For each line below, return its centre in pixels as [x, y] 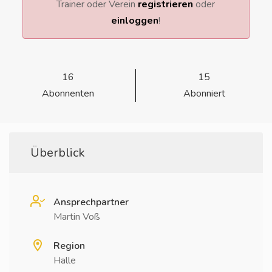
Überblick [58, 153]
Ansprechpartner [91, 202]
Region [69, 246]
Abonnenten [68, 93]
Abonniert [204, 93]
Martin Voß [77, 217]
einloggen [135, 21]
